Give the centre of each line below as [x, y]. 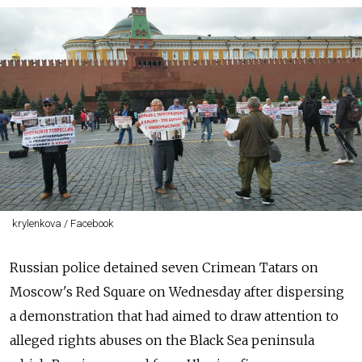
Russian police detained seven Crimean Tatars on [164, 267]
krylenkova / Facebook [63, 223]
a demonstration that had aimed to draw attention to [174, 316]
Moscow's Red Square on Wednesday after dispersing [177, 291]
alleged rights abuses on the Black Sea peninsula [162, 340]
